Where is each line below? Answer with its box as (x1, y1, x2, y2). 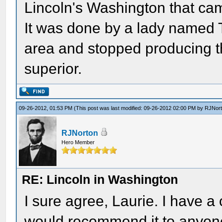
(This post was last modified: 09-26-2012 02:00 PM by (74, 105, 205, 111)
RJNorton (61, 129, 99, 137)
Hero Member (61, 139, 95, 145)
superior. (24, 60, 82, 77)
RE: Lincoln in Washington (22, 172, 178, 186)
